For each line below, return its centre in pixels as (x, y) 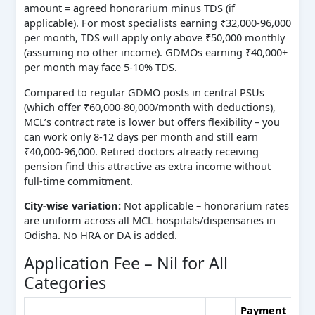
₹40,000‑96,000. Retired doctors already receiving (141, 151)
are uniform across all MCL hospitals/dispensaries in (149, 220)
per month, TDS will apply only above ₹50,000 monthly (154, 38)
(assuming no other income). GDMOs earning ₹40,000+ (155, 52)
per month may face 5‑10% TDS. (100, 67)
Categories (65, 282)
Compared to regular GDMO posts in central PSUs (144, 92)
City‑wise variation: (72, 206)
